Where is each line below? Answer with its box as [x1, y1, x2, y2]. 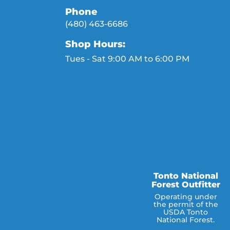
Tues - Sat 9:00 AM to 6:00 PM [65, 53, 189, 64]
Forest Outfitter [151, 179, 220, 190]
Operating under [154, 192, 217, 202]
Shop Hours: [65, 38, 125, 50]
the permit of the [153, 200, 218, 209]
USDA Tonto [163, 207, 208, 217]
